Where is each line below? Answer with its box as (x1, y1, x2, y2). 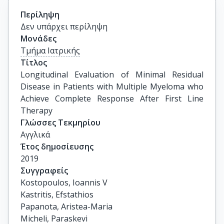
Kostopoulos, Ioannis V (20, 177, 107, 188)
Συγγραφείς (20, 165, 68, 176)
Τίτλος (20, 57, 47, 68)
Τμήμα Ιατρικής (20, 45, 80, 56)
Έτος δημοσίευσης (20, 141, 93, 152)
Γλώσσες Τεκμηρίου (20, 117, 100, 128)
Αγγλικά (20, 129, 50, 140)
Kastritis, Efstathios (20, 189, 93, 200)
